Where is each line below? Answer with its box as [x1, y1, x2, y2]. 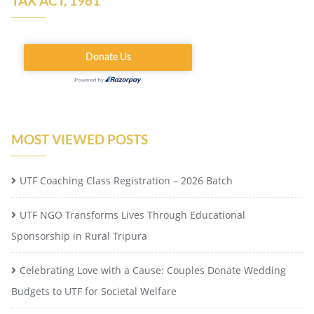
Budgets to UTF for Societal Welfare [11, 285, 177, 299]
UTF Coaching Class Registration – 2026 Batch [20, 174, 233, 188]
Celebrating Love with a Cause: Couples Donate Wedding [20, 264, 286, 278]
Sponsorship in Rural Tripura [11, 229, 147, 243]
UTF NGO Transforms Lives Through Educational [20, 208, 245, 222]
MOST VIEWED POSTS [11, 131, 148, 148]
